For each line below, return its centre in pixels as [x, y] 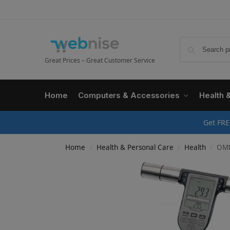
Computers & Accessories [129, 95]
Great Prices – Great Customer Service [100, 61]
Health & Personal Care [135, 147]
